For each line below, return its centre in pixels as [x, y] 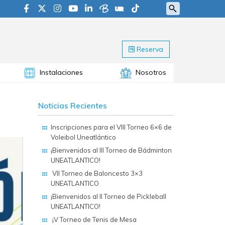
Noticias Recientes [73, 105]
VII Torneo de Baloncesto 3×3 [97, 173]
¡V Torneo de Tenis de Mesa [94, 219]
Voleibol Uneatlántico [83, 137]
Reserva [149, 49]
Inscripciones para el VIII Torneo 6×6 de [111, 127]
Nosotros [151, 72]
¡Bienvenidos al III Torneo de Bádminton [111, 150]
